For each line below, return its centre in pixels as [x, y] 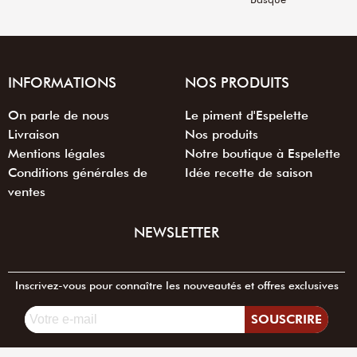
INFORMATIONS [62, 83]
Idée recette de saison [248, 173]
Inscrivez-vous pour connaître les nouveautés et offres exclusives [177, 286]
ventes [27, 192]
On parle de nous [59, 116]
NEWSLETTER [177, 233]
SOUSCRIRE [286, 320]
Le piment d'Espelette [246, 116]
